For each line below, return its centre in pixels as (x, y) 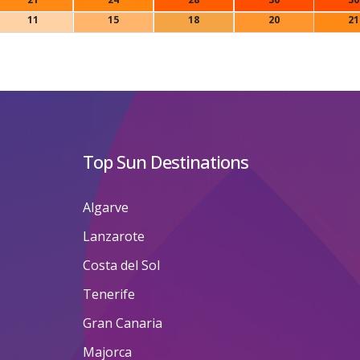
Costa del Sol (121, 266)
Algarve (105, 208)
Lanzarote (113, 237)
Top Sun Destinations (165, 162)
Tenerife (108, 295)
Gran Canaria (122, 323)
